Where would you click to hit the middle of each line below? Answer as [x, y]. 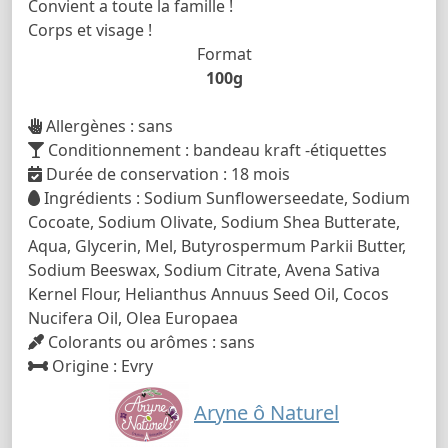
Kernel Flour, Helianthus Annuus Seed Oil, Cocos [208, 293]
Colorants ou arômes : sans [149, 341]
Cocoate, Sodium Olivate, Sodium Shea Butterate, [214, 221]
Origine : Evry [100, 365]
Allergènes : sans [107, 125]
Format [224, 53]
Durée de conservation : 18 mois [166, 173]
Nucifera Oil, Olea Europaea [133, 317]
